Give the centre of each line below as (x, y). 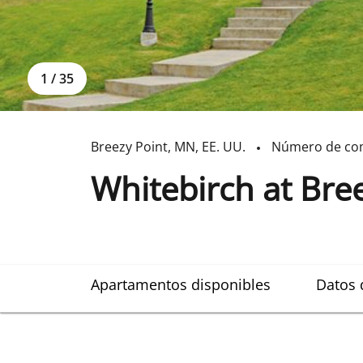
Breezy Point (129, 147)
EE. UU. (224, 147)
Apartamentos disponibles (181, 284)
